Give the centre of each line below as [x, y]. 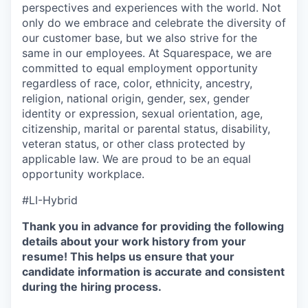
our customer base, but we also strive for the [140, 38]
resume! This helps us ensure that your [128, 256]
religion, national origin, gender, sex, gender [136, 98]
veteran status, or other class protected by [134, 144]
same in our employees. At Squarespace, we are [147, 53]
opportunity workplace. [83, 174]
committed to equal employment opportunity [140, 68]
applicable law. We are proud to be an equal [136, 159]
